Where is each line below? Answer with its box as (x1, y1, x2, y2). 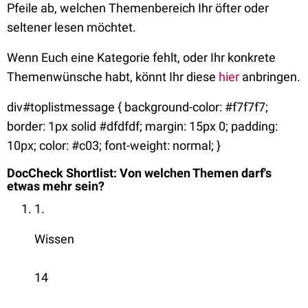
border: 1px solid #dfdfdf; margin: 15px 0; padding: (7, 119, 278, 133)
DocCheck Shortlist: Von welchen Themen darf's (7, 166, 272, 180)
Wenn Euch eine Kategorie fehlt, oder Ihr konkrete (7, 50, 276, 65)
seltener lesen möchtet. (7, 20, 136, 34)
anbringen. (239, 69, 300, 84)
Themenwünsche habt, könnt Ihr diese (7, 69, 219, 84)
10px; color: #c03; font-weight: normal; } (7, 138, 221, 153)
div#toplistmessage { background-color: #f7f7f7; (7, 100, 268, 114)
